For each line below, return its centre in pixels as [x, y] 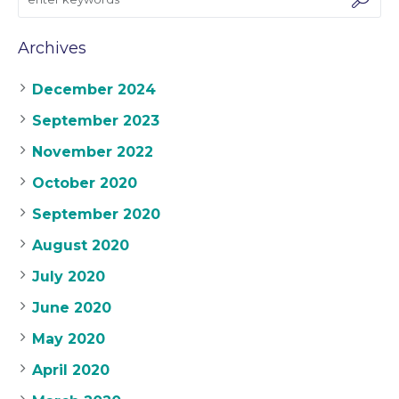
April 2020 [71, 370]
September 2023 [96, 120]
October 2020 [85, 183]
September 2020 [97, 214]
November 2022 [93, 151]
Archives [53, 48]
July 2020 [69, 276]
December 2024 [94, 89]
